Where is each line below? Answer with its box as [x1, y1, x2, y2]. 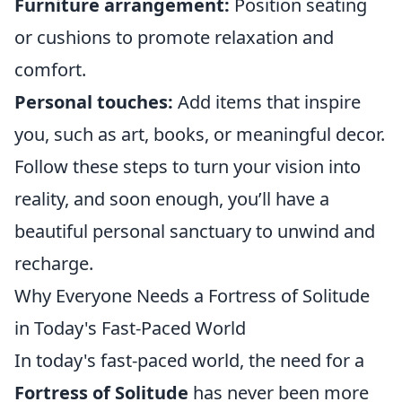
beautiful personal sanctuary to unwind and [14, 218, 375, 243]
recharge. [14, 250, 93, 275]
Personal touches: [14, 89, 173, 114]
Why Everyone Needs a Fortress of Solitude [14, 283, 370, 308]
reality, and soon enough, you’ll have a [14, 186, 329, 211]
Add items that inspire [173, 89, 361, 114]
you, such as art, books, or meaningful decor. [14, 121, 385, 146]
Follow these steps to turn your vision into [14, 153, 361, 179]
